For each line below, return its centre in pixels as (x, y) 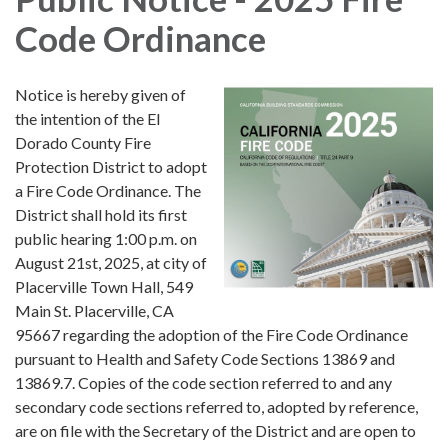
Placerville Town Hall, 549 (104, 286)
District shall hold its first (101, 214)
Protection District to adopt (111, 166)
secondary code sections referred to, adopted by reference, (216, 406)
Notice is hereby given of (100, 94)
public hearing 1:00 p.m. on (106, 238)
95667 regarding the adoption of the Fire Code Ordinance (211, 334)
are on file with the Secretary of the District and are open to (215, 430)
